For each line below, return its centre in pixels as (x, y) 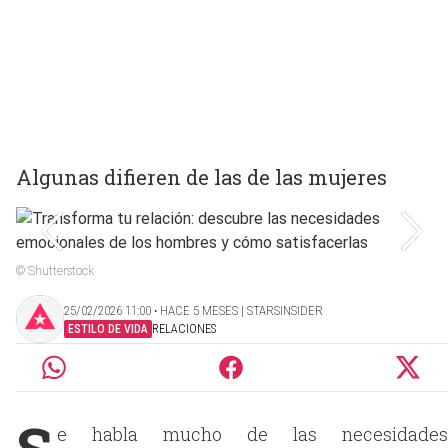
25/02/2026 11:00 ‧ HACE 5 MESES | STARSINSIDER (193, 310)
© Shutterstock (55, 271)
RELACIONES (184, 328)
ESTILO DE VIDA (108, 328)
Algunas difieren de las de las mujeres (201, 177)
